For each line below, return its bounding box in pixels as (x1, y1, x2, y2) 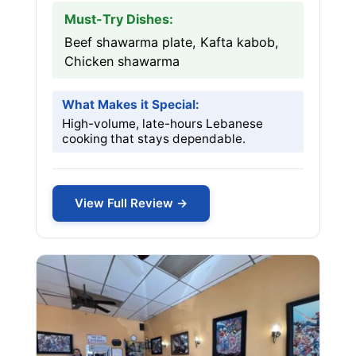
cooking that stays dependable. (62, 131, 246, 146)
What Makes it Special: (62, 97, 199, 112)
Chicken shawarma (64, 53, 180, 69)
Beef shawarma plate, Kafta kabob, (64, 34, 279, 50)
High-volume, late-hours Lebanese (62, 116, 263, 131)
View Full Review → (75, 195, 188, 211)
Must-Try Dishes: (64, 11, 173, 27)
